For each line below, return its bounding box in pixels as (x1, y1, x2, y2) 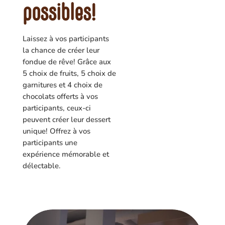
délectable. (22, 161, 61, 171)
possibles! (22, 3, 96, 26)
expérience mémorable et (22, 149, 109, 160)
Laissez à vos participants (22, 34, 109, 44)
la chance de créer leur (22, 45, 99, 56)
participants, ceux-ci (22, 103, 91, 114)
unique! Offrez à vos (22, 126, 90, 137)
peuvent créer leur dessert (22, 115, 110, 125)
